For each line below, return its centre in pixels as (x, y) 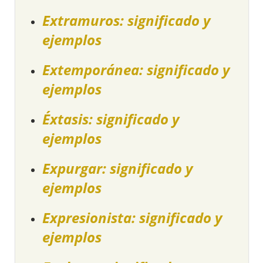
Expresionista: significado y (132, 218)
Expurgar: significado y (118, 168)
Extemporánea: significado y (136, 70)
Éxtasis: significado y (111, 119)
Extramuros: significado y (127, 21)
